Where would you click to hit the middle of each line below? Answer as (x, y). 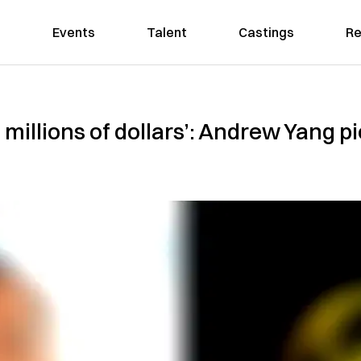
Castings (266, 32)
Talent (166, 32)
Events (73, 32)
